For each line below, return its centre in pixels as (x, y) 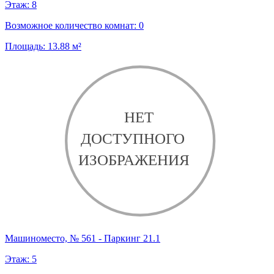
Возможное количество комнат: (72, 26)
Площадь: (26, 46)
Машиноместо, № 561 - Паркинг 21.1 (83, 238)
